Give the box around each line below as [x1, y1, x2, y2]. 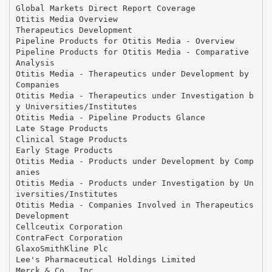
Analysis [15, 58, 55, 67]
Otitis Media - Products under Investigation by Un [15, 178, 254, 188]
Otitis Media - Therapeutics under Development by [15, 69, 249, 78]
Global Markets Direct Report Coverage [15, 3, 195, 13]
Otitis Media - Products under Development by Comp [15, 156, 254, 166]
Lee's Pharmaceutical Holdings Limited [15, 254, 195, 264]
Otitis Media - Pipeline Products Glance [15, 112, 205, 122]
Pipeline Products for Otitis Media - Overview [15, 36, 234, 46]
